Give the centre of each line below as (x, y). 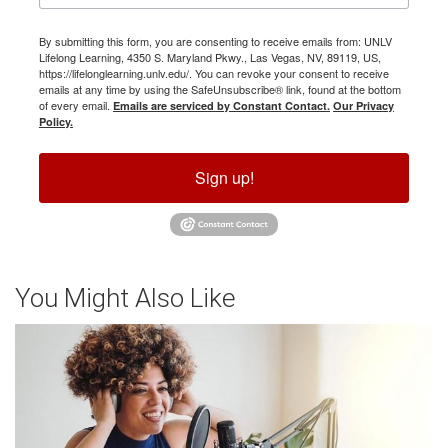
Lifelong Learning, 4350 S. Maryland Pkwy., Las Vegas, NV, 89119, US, (210, 56)
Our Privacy (363, 105)
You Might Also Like (125, 298)
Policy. (56, 121)
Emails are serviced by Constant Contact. (221, 105)
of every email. (76, 104)
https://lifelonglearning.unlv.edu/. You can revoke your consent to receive (214, 72)
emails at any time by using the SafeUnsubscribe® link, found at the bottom (220, 88)
